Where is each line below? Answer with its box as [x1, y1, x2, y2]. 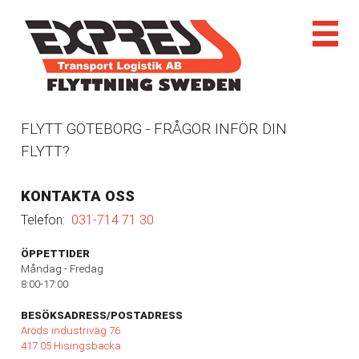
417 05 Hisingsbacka [20, 339, 121, 352]
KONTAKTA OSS [20, 188, 135, 205]
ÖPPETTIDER [20, 247, 90, 260]
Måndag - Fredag [20, 262, 103, 275]
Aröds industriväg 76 [20, 324, 120, 337]
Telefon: [20, 212, 71, 228]
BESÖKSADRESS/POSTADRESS [20, 309, 183, 321]
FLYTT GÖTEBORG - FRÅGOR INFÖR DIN [20, 120, 287, 138]
